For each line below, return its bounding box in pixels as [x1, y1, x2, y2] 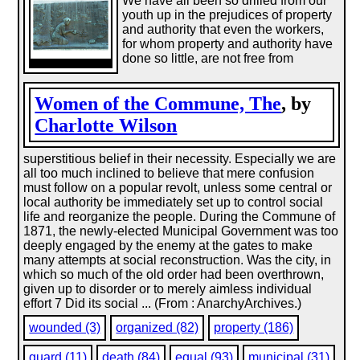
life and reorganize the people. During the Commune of [23, 210, 336, 223]
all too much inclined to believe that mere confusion [23, 166, 315, 180]
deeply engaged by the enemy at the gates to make [23, 239, 313, 252]
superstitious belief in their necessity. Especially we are [23, 152, 337, 166]
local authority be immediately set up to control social [23, 195, 324, 209]
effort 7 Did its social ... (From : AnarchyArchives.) [23, 297, 302, 310]
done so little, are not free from [122, 51, 294, 65]
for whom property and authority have [122, 37, 333, 51]
